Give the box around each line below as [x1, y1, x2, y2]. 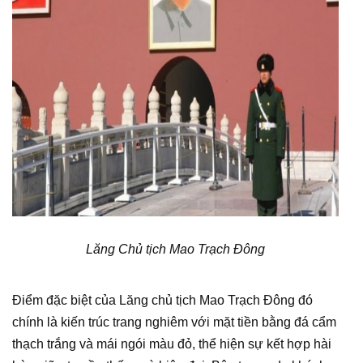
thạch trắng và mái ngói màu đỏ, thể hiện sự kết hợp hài [12, 337, 331, 351]
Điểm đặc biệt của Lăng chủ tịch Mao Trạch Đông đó [12, 293, 313, 307]
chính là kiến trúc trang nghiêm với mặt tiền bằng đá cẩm [12, 315, 336, 329]
